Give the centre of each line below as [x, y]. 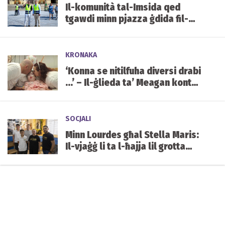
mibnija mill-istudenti [111, 158]
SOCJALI [78, 119]
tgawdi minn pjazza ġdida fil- [127, 19]
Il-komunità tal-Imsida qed [123, 8]
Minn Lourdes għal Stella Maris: [132, 135]
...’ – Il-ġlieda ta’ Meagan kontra [133, 83]
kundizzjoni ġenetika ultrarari [129, 94]
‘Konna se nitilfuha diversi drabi [133, 71]
